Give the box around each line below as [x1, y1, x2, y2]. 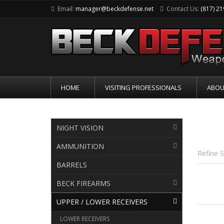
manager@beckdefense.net [75, 4, 153, 13]
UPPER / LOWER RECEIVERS [56, 197, 147, 206]
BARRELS [56, 160, 87, 169]
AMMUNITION [56, 141, 104, 151]
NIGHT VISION [56, 123, 103, 132]
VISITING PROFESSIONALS [105, 83, 181, 92]
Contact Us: [165, 4, 200, 13]
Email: [56, 4, 75, 13]
